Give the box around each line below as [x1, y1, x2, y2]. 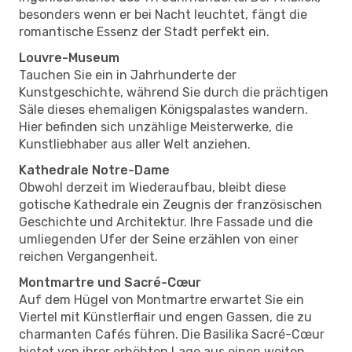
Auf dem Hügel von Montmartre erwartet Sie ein [19, 291, 304, 307]
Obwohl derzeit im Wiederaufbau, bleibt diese [19, 179, 286, 195]
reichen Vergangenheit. [19, 248, 158, 264]
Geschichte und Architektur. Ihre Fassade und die [19, 214, 313, 229]
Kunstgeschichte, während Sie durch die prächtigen [19, 84, 328, 100]
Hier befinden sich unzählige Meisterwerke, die [19, 119, 293, 134]
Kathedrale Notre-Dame [19, 162, 170, 178]
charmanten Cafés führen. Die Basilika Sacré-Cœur [19, 326, 324, 342]
